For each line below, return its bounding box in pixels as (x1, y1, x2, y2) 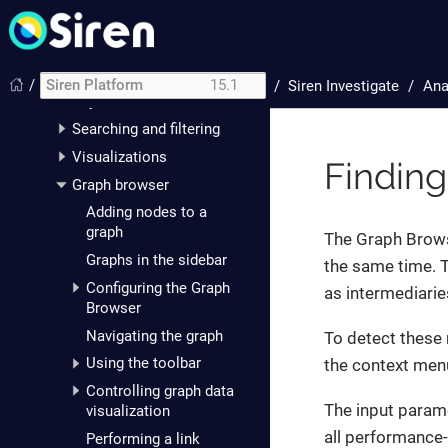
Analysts (58, 92, 117, 111)
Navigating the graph (85, 326, 223, 345)
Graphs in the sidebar (85, 251, 227, 270)
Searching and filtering (72, 120, 220, 139)
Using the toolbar (85, 354, 201, 373)
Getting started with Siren (45, 17, 214, 35)
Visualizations (72, 147, 167, 166)
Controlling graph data (85, 382, 234, 401)
